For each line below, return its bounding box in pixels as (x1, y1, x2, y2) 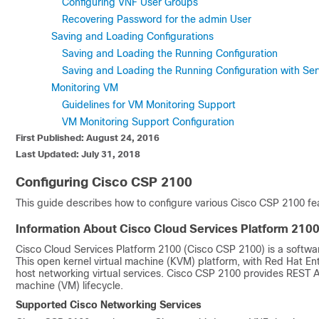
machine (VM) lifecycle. (16, 279, 123, 291)
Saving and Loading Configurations (51, 31, 214, 42)
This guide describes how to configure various (16, 197, 231, 209)
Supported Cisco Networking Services (16, 298, 202, 310)
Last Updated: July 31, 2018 (16, 148, 140, 159)
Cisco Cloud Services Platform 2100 (16, 243, 181, 255)
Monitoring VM (51, 82, 118, 93)
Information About (16, 222, 120, 235)
